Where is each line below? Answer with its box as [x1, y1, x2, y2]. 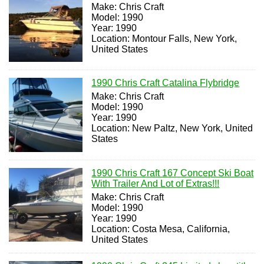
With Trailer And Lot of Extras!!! [91, 178, 220, 189]
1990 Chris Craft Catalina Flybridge [91, 78, 240, 88]
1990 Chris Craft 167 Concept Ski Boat [91, 167, 254, 178]
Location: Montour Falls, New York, [91, 34, 237, 44]
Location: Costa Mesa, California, [91, 223, 230, 234]
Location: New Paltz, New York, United [91, 123, 253, 134]
